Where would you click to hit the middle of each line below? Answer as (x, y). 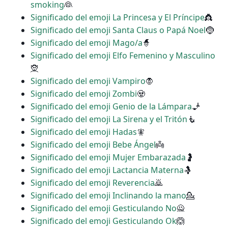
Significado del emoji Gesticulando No (104, 208)
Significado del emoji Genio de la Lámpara (111, 107)
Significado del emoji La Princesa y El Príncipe (118, 18)
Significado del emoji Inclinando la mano (108, 196)
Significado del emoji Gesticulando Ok (104, 221)
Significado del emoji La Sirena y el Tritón (109, 119)
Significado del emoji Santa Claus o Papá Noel (118, 30)
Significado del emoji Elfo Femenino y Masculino (123, 56)
